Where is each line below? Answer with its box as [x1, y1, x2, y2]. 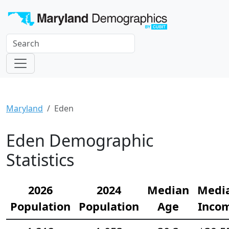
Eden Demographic [6, 129, 153, 152]
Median [147, 182, 189, 198]
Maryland [6, 103, 43, 114]
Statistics [6, 149, 74, 171]
